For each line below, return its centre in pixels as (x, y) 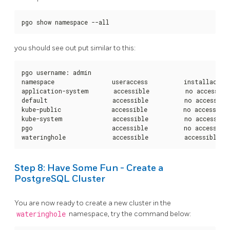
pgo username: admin (56, 72)
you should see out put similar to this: (75, 48)
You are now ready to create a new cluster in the (93, 203)
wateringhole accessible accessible (124, 137)
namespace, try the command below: (129, 214)
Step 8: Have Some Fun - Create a (89, 168)
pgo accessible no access (119, 128)
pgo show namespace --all (65, 22)
